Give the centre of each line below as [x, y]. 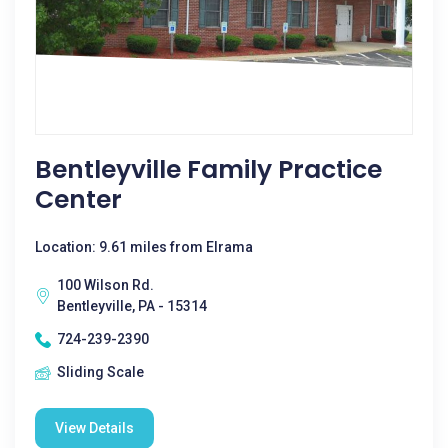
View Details [94, 428]
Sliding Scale [100, 372]
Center [78, 199]
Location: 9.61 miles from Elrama [144, 247]
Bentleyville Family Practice [208, 169]
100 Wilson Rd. [105, 285]
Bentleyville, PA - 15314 [132, 306]
